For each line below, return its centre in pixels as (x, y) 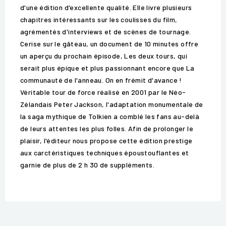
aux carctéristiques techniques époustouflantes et (105, 153)
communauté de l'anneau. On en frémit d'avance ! (101, 80)
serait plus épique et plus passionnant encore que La (107, 68)
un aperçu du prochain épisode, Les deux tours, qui (104, 56)
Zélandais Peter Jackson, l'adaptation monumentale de (112, 104)
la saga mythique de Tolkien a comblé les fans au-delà (110, 117)
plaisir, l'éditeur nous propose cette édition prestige (106, 141)
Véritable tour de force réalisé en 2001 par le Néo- (103, 92)
